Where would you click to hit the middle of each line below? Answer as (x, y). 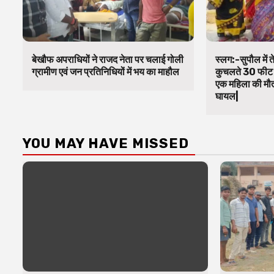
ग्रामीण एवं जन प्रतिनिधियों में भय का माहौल (106, 72)
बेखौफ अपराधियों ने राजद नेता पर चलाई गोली (108, 59)
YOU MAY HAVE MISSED (106, 143)
